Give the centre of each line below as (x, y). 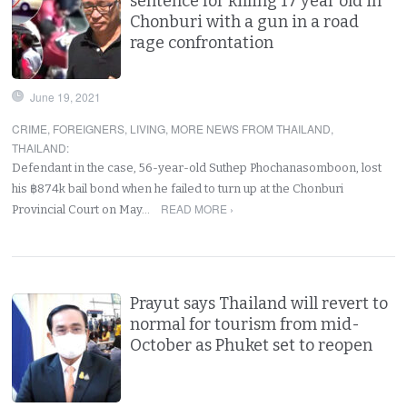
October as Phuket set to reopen (252, 345)
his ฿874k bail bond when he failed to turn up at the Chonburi (178, 188)
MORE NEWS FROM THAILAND (251, 128)
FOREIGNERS (89, 128)
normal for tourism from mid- (245, 324)
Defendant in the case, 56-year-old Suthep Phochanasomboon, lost (197, 167)
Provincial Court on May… (83, 209)
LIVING (148, 128)
